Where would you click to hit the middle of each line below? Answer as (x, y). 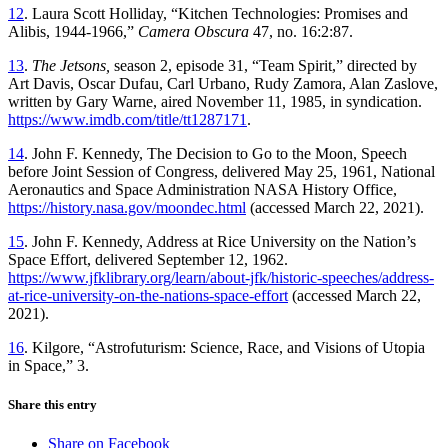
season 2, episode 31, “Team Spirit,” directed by (263, 65)
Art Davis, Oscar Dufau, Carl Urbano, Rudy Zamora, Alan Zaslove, (223, 83)
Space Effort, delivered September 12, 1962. (148, 259)
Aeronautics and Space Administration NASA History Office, (202, 189)
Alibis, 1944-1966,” (73, 31)
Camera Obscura (193, 31)
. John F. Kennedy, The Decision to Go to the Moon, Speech (215, 153)
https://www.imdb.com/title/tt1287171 (127, 119)
